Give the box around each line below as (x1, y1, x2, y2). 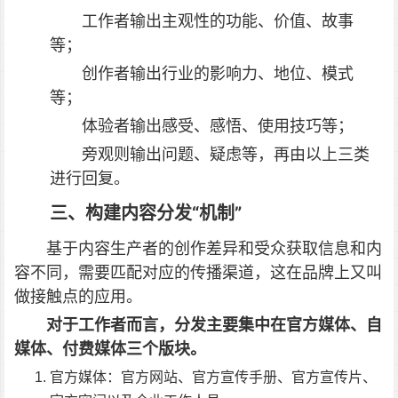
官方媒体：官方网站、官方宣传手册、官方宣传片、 (50, 370, 377, 386)
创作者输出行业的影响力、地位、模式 (82, 64, 354, 84)
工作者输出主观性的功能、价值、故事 (82, 12, 354, 31)
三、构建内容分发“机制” (50, 203, 242, 225)
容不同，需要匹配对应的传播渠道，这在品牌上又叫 (14, 263, 382, 283)
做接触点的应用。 (14, 287, 142, 306)
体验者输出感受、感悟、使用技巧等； (82, 116, 354, 136)
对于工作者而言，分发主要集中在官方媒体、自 (46, 315, 382, 335)
